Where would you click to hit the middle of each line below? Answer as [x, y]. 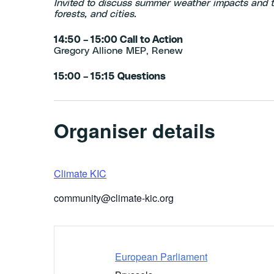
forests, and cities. [98, 14]
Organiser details [135, 131]
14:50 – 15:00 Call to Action [118, 40]
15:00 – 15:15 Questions [110, 77]
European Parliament [161, 257]
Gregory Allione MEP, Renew [118, 51]
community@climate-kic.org [114, 198]
